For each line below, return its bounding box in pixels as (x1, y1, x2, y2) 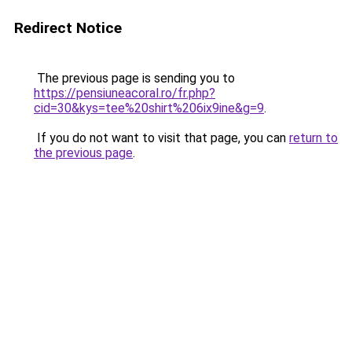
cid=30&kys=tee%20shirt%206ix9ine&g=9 (34, 101, 264, 115)
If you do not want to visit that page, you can (34, 130, 289, 145)
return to (289, 130, 338, 145)
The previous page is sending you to (34, 71, 235, 86)
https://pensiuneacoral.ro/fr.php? (34, 86, 215, 101)
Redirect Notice (14, 19, 122, 37)
